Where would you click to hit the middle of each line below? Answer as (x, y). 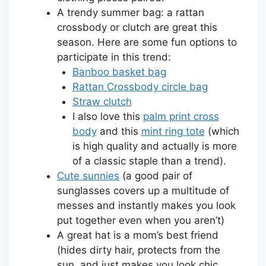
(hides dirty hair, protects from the (139, 250)
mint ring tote (173, 131)
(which (222, 131)
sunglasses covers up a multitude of (143, 190)
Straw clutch (102, 101)
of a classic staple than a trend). (149, 161)
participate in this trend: (114, 57)
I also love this (107, 116)
